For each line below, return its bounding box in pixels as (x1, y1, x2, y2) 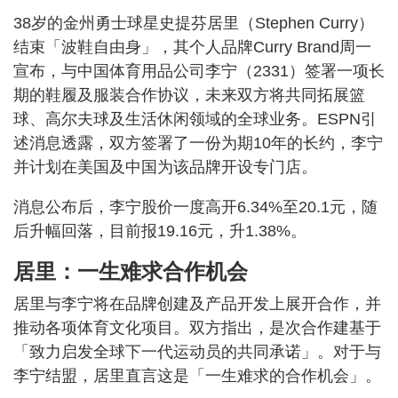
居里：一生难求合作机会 (13, 259, 248, 283)
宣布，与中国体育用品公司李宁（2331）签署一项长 (13, 62, 385, 80)
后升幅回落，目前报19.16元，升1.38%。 (13, 222, 306, 240)
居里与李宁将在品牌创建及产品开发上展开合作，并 (13, 295, 381, 313)
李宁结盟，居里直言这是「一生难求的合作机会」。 (13, 367, 381, 385)
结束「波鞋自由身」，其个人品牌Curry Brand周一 (13, 38, 371, 56)
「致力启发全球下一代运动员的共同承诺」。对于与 (13, 343, 381, 361)
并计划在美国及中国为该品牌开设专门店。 (13, 158, 322, 176)
